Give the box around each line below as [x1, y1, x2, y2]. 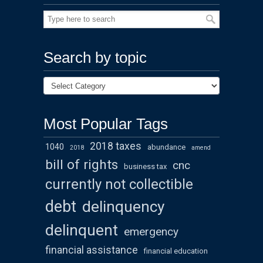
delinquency [82, 198, 164, 216]
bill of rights [45, 157, 118, 173]
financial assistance [45, 244, 138, 257]
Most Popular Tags [43, 115, 168, 133]
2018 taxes [90, 140, 141, 153]
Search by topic [43, 49, 147, 67]
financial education [144, 247, 208, 256]
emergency [124, 225, 178, 239]
